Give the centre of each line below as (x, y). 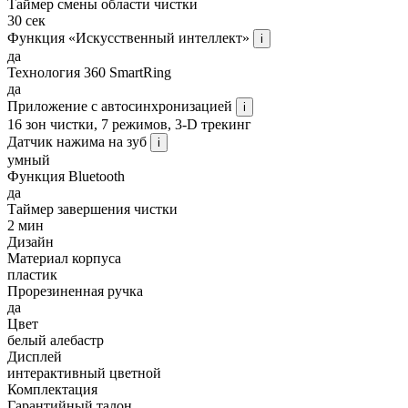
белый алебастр (56, 340)
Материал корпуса (64, 258)
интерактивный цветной (84, 372)
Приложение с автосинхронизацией (122, 106)
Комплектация (52, 389)
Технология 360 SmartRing (89, 72)
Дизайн (31, 241)
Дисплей (35, 356)
